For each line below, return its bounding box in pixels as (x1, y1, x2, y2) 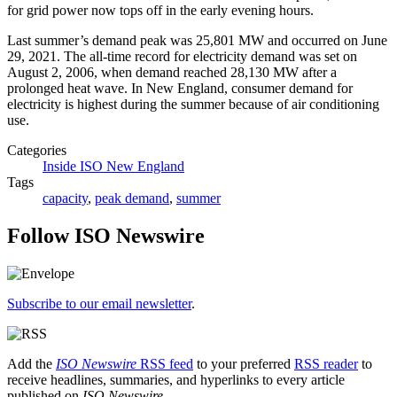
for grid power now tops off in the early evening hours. (7, 2, 314, 18)
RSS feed (136, 355, 193, 371)
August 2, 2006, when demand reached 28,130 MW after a (7, 64, 337, 80)
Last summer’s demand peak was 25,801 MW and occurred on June (7, 32, 387, 48)
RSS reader (294, 355, 358, 371)
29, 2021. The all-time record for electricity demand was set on (7, 48, 357, 64)
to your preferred (193, 355, 294, 371)
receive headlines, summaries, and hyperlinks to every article (7, 371, 345, 387)
